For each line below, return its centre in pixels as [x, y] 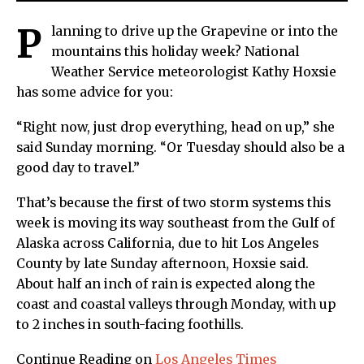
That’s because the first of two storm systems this [173, 202]
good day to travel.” [78, 167]
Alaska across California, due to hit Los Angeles [167, 243]
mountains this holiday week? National [175, 51]
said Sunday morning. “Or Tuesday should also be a [180, 147]
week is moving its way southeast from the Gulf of [175, 223]
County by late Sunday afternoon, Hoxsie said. [162, 263]
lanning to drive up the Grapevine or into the [195, 31]
